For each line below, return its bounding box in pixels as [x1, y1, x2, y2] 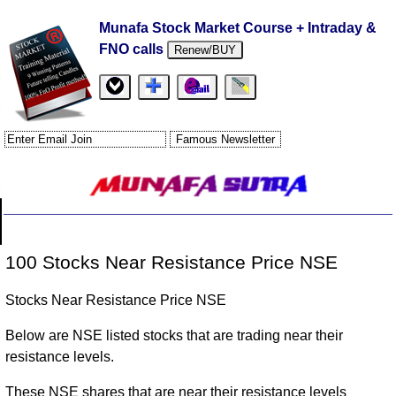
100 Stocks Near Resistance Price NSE [5, 252, 339, 273]
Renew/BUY [174, 43, 237, 57]
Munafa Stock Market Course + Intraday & [99, 20, 377, 35]
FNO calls [99, 42, 168, 57]
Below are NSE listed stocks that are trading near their [5, 328, 344, 344]
